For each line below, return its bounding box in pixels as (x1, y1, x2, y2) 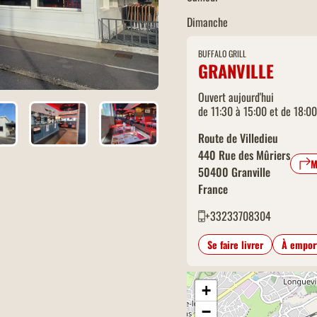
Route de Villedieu (198, 129, 278, 146)
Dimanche (187, 13, 228, 30)
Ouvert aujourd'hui (198, 88, 274, 105)
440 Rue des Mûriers (198, 146, 290, 163)
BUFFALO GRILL (198, 47, 246, 59)
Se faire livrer (207, 237, 263, 252)
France (198, 180, 228, 197)
